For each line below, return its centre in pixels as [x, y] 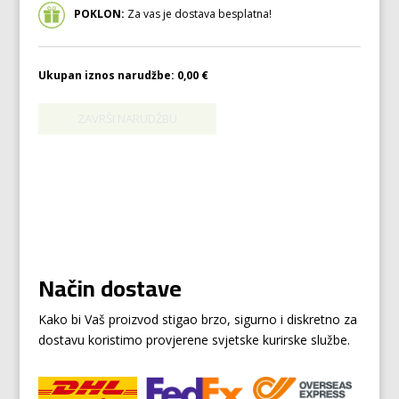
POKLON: [99, 14]
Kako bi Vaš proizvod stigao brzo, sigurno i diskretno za [197, 319]
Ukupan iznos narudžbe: [107, 75]
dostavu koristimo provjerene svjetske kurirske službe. [194, 339]
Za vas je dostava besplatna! [198, 14]
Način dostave [110, 288]
